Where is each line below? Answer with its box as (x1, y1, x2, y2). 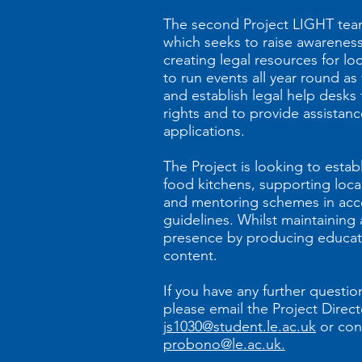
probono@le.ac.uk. (163, 335, 285, 353)
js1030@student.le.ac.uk (163, 318, 316, 335)
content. (163, 246, 217, 264)
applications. (163, 122, 245, 140)
